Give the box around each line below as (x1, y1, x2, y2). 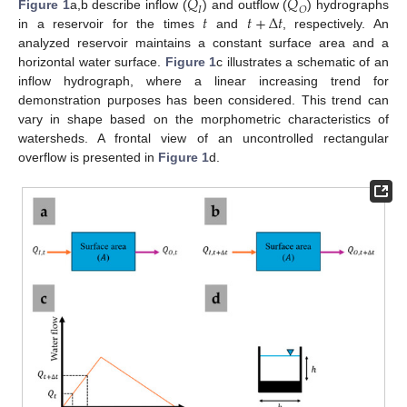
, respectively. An (282, 15, 390, 31)
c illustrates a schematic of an (216, 54, 390, 69)
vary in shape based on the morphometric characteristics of (18, 111, 389, 126)
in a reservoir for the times (18, 15, 203, 31)
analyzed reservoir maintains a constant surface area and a (18, 35, 389, 50)
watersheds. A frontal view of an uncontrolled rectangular (18, 130, 389, 145)
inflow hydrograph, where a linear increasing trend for (18, 73, 389, 88)
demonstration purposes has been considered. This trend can (18, 92, 389, 107)
